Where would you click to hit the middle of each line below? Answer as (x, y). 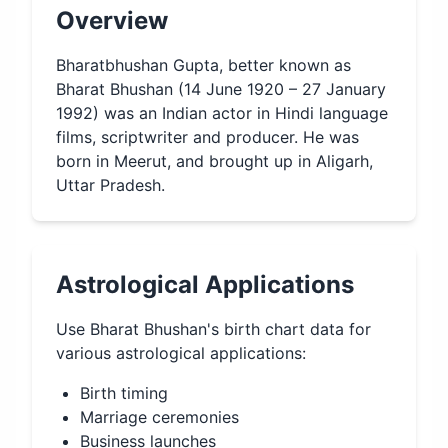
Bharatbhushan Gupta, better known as (203, 65)
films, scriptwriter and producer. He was (207, 137)
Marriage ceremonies (159, 417)
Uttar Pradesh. (110, 185)
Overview (112, 20)
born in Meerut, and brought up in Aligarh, (214, 161)
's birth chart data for (289, 329)
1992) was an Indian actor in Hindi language (222, 113)
